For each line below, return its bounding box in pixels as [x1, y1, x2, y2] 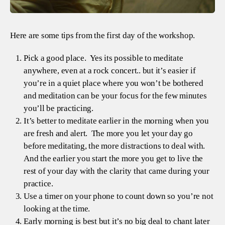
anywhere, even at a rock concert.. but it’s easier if [24, 65, 196, 75]
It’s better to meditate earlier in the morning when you [24, 116, 209, 126]
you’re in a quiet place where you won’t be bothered [24, 78, 203, 88]
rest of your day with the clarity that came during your [24, 166, 209, 176]
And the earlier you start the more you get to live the [24, 153, 203, 163]
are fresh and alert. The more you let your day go [24, 128, 193, 138]
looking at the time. [24, 203, 90, 213]
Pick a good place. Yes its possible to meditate [24, 53, 183, 63]
